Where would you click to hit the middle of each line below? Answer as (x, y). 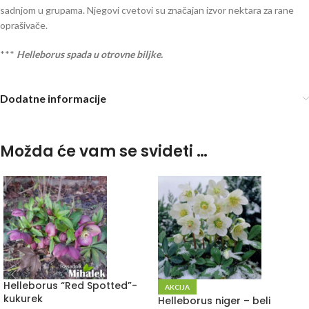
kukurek (23, 299)
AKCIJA (177, 287)
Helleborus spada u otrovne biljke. (90, 54)
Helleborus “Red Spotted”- (70, 286)
